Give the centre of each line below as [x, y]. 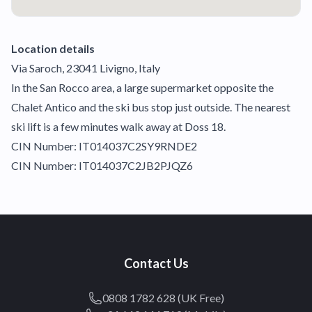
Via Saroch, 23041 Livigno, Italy [86, 68]
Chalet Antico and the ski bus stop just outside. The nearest [151, 107]
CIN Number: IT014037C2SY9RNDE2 [104, 146]
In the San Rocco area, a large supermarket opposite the [142, 88]
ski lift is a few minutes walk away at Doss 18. [118, 127]
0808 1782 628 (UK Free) [163, 298]
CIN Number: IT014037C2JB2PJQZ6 [102, 166]
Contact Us [156, 264]
